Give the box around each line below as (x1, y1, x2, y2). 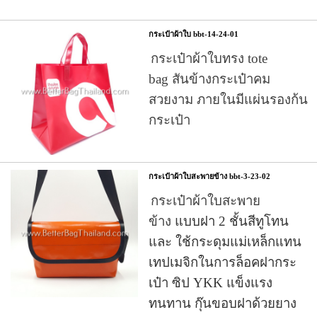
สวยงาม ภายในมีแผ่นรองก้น (149, 91, 308, 107)
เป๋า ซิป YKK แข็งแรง (149, 275, 272, 290)
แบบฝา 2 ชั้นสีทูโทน (171, 213, 289, 229)
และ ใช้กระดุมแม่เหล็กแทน (149, 234, 301, 249)
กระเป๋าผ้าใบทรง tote (151, 50, 267, 66)
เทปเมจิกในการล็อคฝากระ (149, 254, 296, 270)
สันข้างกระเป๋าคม (172, 71, 270, 86)
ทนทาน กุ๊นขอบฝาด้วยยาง (149, 295, 296, 311)
